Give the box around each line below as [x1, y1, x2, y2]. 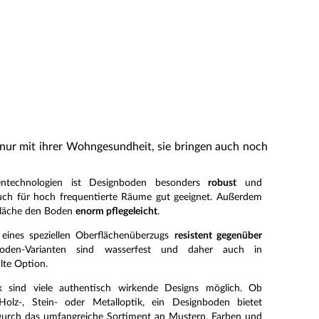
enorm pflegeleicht [75, 206, 157, 216]
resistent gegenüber [174, 231, 262, 241]
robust [208, 178, 237, 188]
